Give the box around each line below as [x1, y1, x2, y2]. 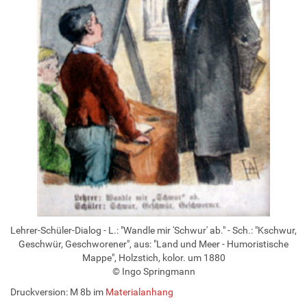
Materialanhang [106, 286, 173, 297]
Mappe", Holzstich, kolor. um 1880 [82, 251, 225, 263]
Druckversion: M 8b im [10, 286, 106, 297]
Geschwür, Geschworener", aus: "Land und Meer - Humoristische [19, 238, 288, 249]
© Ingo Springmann [112, 265, 195, 277]
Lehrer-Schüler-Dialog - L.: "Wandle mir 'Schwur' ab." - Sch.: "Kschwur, [10, 224, 297, 236]
